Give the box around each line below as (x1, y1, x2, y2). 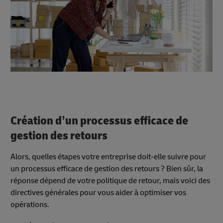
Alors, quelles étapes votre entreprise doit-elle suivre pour (10, 151, 206, 162)
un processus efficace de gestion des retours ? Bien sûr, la (10, 163, 203, 174)
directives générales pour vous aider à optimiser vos (10, 187, 186, 198)
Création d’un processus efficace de (10, 113, 188, 128)
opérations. (10, 199, 49, 210)
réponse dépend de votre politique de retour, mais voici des (10, 175, 210, 186)
